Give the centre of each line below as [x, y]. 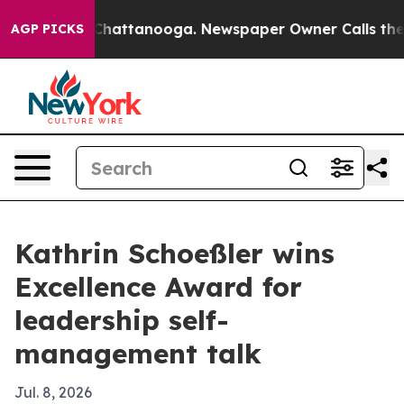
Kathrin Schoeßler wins [174, 253]
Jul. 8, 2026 [53, 392]
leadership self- [122, 320]
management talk [138, 353]
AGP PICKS [47, 29]
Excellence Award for [158, 287]
